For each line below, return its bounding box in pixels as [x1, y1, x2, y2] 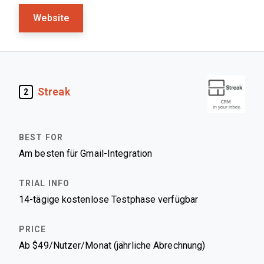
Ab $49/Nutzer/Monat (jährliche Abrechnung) [19, 240, 206, 250]
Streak [38, 85, 70, 98]
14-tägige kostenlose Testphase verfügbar [19, 194, 198, 204]
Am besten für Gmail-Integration [19, 148, 153, 159]
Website [33, 13, 70, 23]
